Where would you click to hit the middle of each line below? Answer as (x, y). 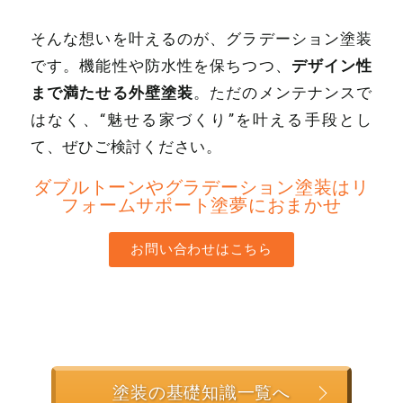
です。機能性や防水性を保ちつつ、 (161, 65)
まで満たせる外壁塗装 (112, 92)
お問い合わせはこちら (201, 249)
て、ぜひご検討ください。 (126, 146)
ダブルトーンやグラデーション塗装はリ (201, 186)
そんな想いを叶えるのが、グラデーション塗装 (201, 38)
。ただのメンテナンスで (283, 92)
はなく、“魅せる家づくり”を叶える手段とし (201, 119)
